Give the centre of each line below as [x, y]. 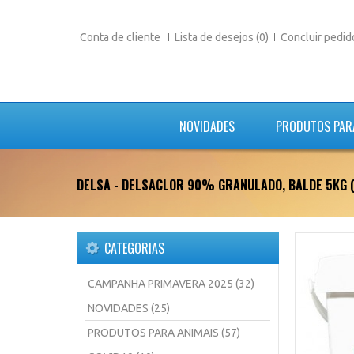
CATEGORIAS [134, 248]
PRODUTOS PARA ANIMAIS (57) [164, 333]
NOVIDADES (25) [129, 308]
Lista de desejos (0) [222, 37]
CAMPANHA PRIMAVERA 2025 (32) [171, 284]
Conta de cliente [121, 37]
